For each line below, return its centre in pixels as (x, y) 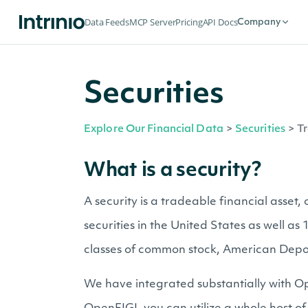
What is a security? (173, 171)
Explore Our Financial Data (154, 130)
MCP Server (152, 22)
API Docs (220, 22)
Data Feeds (107, 22)
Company (259, 22)
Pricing (189, 22)
